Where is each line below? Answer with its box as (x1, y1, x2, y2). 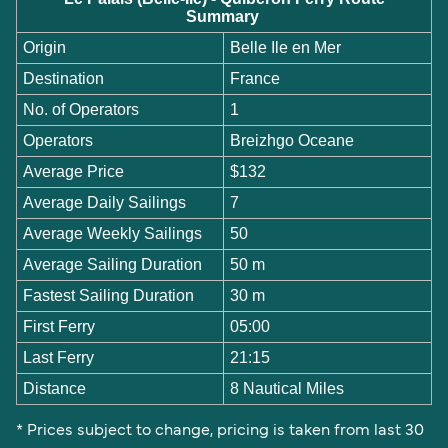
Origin (23, 38, 67, 56)
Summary (185, 7, 263, 25)
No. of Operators (23, 100, 140, 118)
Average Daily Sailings (23, 193, 187, 211)
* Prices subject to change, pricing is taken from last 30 (16, 424, 424, 439)
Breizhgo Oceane (230, 131, 355, 149)
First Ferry (23, 317, 96, 335)
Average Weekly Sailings (23, 224, 203, 242)
